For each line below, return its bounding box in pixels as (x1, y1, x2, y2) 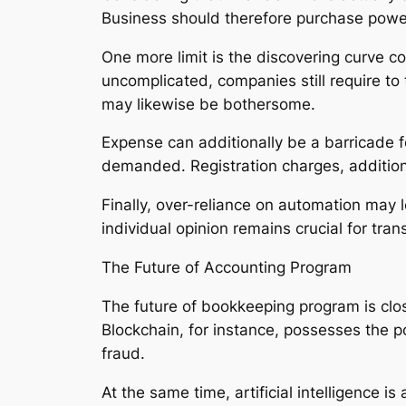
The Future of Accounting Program (101, 257, 352, 276)
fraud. (101, 343, 145, 362)
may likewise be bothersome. (101, 94, 315, 113)
